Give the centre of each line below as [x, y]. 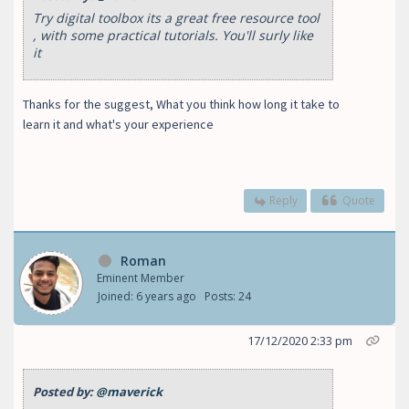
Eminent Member [141, 278]
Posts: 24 [228, 296]
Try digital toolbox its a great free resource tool [176, 17]
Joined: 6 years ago [147, 296]
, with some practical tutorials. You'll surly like [173, 35]
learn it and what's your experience [121, 124]
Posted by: [64, 391]
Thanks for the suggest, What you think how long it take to [181, 104]
